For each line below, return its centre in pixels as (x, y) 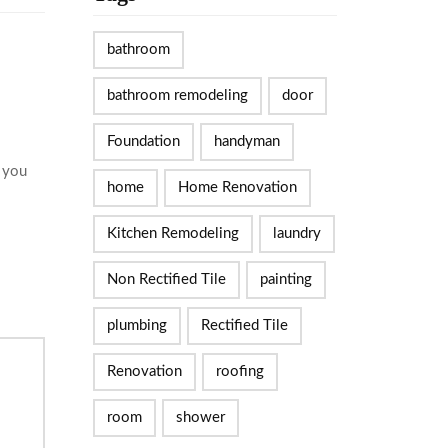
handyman (246, 141)
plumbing (136, 325)
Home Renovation (237, 187)
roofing (239, 371)
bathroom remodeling (177, 95)
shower (200, 417)
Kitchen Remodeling (172, 233)
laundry (296, 233)
